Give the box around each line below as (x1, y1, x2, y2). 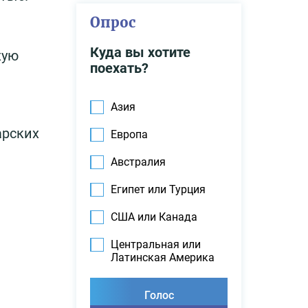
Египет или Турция (111, 183, 206, 196)
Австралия (111, 155, 166, 168)
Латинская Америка (111, 251, 214, 264)
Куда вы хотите (90, 44, 190, 60)
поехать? (90, 60, 148, 76)
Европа (111, 128, 148, 141)
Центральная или (111, 238, 201, 251)
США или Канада (111, 210, 197, 223)
